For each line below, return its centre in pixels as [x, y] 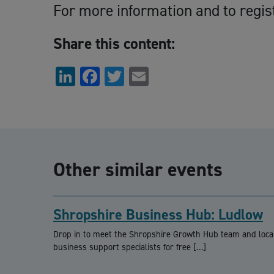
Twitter [154, 77]
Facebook [138, 77]
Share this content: [114, 43]
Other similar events [138, 170]
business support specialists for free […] [130, 247]
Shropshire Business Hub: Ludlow [158, 215]
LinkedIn [111, 77]
